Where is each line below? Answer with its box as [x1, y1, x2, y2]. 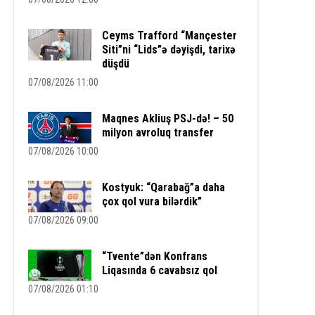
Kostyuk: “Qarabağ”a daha [101, 181, 225, 195]
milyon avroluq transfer [101, 126, 214, 140]
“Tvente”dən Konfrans [101, 250, 207, 264]
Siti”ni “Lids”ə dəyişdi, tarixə [101, 43, 236, 57]
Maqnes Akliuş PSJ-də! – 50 [101, 112, 233, 126]
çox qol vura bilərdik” [101, 195, 202, 209]
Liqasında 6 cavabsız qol [101, 264, 217, 278]
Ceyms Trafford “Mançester [101, 29, 237, 43]
